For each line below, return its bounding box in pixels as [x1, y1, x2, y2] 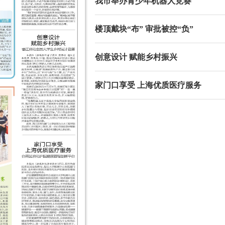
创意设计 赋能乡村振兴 [94, 53, 177, 61]
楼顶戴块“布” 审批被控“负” [94, 25, 193, 33]
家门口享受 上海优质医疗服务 [94, 81, 201, 89]
